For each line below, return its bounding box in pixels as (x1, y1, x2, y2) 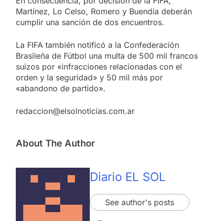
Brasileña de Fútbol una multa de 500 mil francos (16, 50, 198, 61)
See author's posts (105, 197, 174, 207)
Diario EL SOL (90, 169, 166, 184)
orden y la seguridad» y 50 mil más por (16, 72, 163, 82)
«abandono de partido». (16, 83, 106, 93)
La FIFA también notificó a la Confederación (16, 39, 179, 50)
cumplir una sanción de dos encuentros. (16, 17, 164, 27)
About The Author (16, 137, 95, 149)
